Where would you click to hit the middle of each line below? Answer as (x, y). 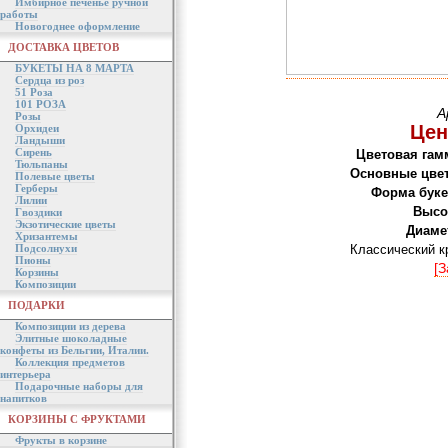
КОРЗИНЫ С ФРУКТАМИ (77, 419)
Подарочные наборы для (79, 386)
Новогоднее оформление (77, 26)
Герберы (36, 188)
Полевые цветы (55, 176)
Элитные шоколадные (71, 338)
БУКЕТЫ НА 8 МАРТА (74, 68)
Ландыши (40, 140)
